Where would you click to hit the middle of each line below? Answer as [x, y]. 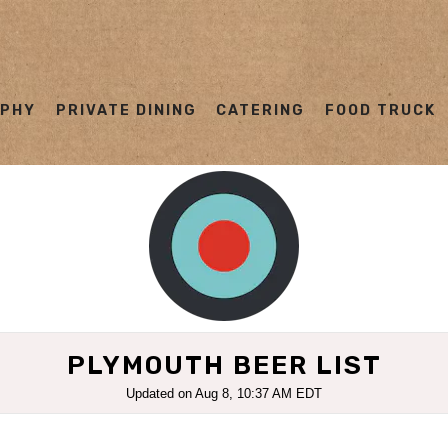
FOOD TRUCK [380, 111]
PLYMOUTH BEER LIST [224, 365]
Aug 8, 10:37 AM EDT [258, 393]
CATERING [261, 111]
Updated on [160, 393]
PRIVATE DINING [126, 111]
